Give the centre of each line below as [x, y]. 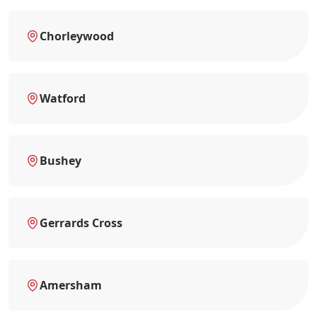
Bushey [60, 160]
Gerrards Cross [81, 223]
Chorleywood [77, 36]
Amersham [71, 285]
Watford [63, 98]
